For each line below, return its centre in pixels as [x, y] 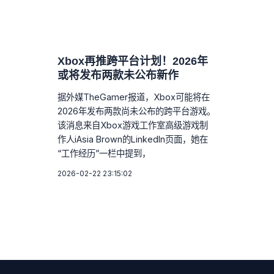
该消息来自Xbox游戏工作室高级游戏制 [133, 125]
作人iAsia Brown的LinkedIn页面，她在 [133, 139]
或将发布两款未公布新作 [118, 75]
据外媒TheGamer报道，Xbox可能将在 [134, 97]
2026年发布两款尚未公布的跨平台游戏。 [137, 111]
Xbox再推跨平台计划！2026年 [133, 61]
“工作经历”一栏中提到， [104, 153]
